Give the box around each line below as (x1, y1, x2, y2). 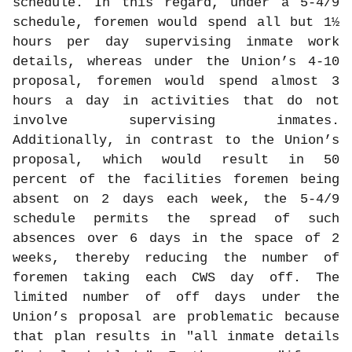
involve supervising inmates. (13, 113, 339, 129)
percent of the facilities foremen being (13, 172, 339, 188)
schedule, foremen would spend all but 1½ (13, 15, 339, 31)
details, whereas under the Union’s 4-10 (13, 54, 339, 70)
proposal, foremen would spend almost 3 (13, 74, 339, 90)
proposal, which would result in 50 (13, 152, 339, 168)
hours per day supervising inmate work (13, 35, 339, 50)
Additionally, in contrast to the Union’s (13, 133, 339, 148)
